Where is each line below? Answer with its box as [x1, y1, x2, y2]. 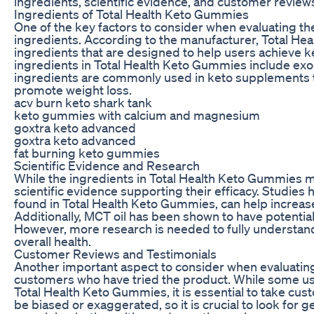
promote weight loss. [14, 81, 132, 97]
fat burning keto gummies [14, 144, 160, 161]
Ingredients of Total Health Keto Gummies [14, 6, 249, 22]
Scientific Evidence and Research [14, 157, 200, 173]
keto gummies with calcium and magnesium [14, 107, 260, 123]
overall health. [14, 233, 91, 249]
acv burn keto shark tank [14, 94, 152, 110]
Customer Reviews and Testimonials [14, 245, 217, 261]
